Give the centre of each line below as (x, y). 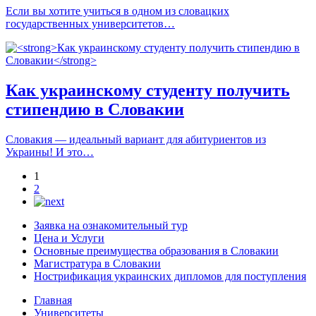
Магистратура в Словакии (97, 264)
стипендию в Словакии (95, 110)
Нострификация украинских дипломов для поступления (170, 276)
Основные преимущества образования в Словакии (156, 251)
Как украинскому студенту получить (148, 91)
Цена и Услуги (69, 238)
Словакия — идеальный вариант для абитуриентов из (136, 140)
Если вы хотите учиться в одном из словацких (117, 11)
